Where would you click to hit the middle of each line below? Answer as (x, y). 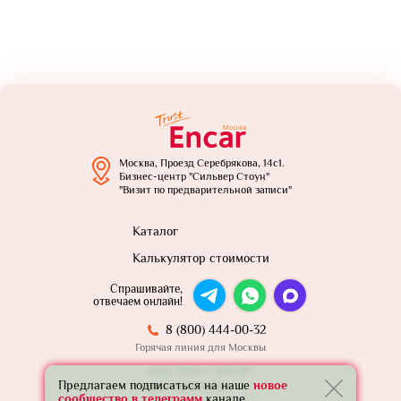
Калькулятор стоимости (200, 258)
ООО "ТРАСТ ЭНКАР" (200, 371)
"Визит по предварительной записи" (205, 190)
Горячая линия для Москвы (200, 347)
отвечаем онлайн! (138, 301)
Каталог (155, 231)
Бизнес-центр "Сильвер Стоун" (194, 176)
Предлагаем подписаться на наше (156, 385)
